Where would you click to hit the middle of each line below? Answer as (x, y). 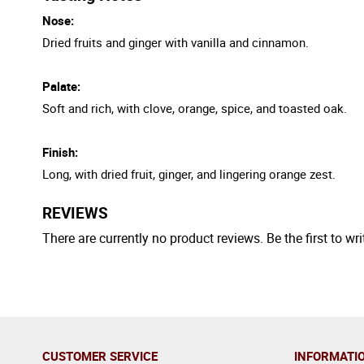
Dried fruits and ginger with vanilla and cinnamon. (175, 42)
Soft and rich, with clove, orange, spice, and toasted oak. (195, 108)
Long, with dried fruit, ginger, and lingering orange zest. (189, 173)
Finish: (60, 152)
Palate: (61, 86)
